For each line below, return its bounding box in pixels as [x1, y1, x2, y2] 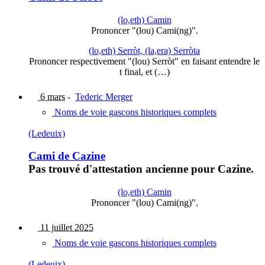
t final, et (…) [119, 66, 170, 77]
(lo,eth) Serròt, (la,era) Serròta [89, 45, 200, 56]
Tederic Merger [75, 91, 132, 102]
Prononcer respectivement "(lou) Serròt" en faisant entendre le [29, 56, 260, 66]
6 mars [38, 91, 65, 102]
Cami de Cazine [28, 150, 105, 163]
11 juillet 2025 [38, 222, 93, 233]
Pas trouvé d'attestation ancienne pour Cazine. [28, 163, 254, 176]
